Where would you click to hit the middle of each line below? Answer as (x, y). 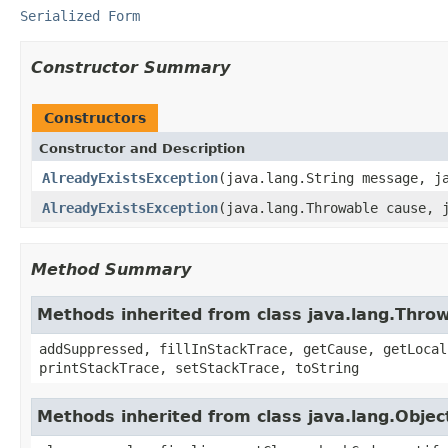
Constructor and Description (142, 148)
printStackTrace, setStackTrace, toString (199, 367)
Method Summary (111, 269)
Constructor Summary (130, 67)
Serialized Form (80, 15)
